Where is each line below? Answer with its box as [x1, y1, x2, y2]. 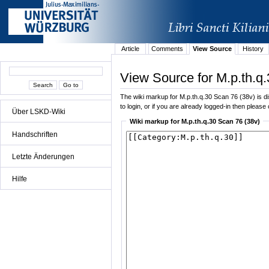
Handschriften [12, 130, 58, 139]
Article [121, 45, 139, 53]
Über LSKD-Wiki [12, 107, 65, 116]
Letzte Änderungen [12, 152, 74, 161]
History [243, 45, 264, 53]
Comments [151, 45, 184, 53]
